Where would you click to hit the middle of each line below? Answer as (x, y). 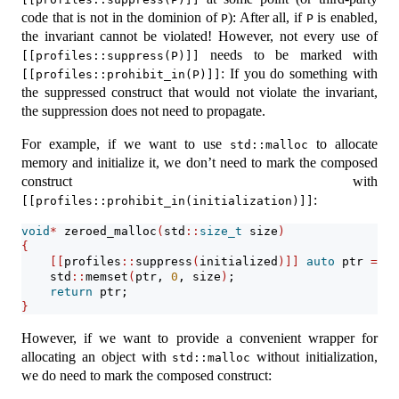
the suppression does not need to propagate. (143, 111)
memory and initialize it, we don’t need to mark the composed (199, 163)
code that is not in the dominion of (122, 18)
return (71, 292)
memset (107, 277)
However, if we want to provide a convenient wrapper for (199, 338)
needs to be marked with (289, 55)
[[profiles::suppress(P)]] (110, 56)
